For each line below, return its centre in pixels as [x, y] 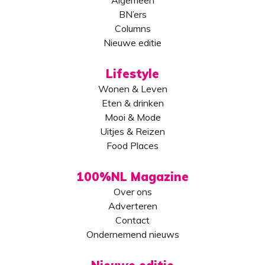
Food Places [132, 145]
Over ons [132, 191]
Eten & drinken [132, 103]
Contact [132, 220]
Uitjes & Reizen [132, 131]
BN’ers [132, 14]
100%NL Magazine [132, 176]
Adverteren [132, 206]
